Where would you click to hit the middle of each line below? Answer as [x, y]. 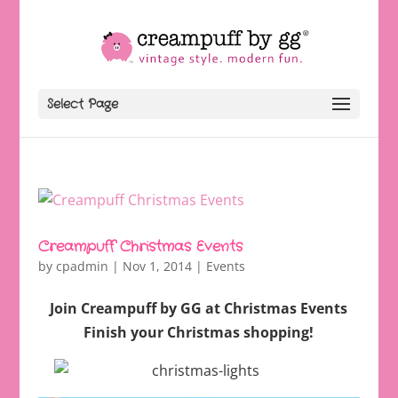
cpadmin [82, 266]
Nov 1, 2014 [157, 266]
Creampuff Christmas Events [140, 247]
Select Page [82, 104]
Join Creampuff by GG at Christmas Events [199, 308]
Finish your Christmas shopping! [199, 332]
